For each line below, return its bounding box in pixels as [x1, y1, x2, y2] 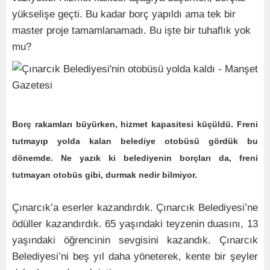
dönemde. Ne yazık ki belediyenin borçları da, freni [12, 153, 258, 163]
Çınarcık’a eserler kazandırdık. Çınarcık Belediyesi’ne [12, 202, 258, 214]
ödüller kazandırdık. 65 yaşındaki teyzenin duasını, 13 [12, 218, 258, 230]
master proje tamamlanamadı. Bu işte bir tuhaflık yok [12, 25, 251, 37]
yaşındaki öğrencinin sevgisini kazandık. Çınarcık [12, 234, 258, 246]
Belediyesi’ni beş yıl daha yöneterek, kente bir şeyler [12, 251, 258, 263]
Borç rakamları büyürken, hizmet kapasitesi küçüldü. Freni [12, 119, 258, 130]
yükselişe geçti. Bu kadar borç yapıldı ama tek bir [12, 8, 236, 20]
